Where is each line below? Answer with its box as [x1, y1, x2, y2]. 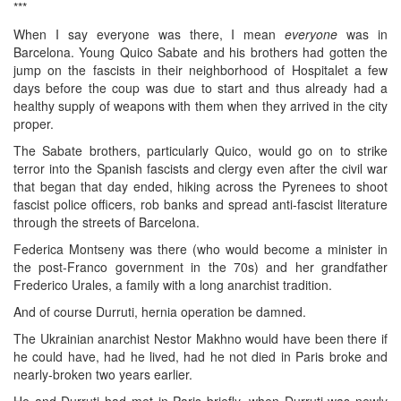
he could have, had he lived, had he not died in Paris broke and [13, 346, 388, 365]
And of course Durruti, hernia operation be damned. [13, 302, 306, 320]
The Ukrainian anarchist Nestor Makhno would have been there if [13, 328, 388, 347]
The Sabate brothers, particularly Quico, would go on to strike [13, 141, 388, 159]
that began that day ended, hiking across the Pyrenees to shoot [13, 176, 388, 195]
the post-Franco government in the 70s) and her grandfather [13, 257, 388, 276]
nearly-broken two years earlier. [13, 364, 192, 383]
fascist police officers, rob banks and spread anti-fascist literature [13, 194, 388, 213]
